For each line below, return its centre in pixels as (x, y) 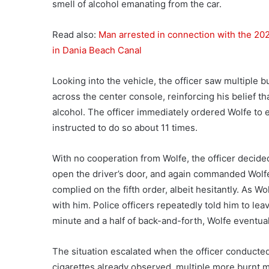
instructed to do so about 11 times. (125, 128)
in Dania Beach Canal (97, 50)
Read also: (75, 35)
